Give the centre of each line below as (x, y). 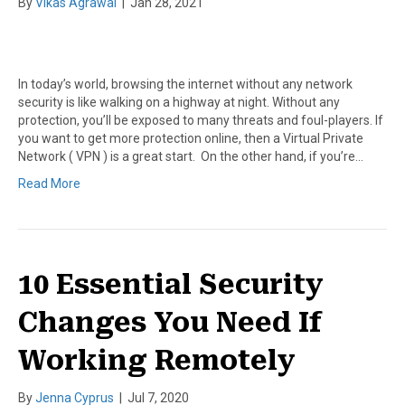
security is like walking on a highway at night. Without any (179, 102)
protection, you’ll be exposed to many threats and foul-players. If (201, 120)
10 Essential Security (171, 284)
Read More (49, 183)
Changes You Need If (170, 322)
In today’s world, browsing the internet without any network (185, 84)
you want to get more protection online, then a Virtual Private (191, 138)
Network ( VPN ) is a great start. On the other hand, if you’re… (191, 156)
